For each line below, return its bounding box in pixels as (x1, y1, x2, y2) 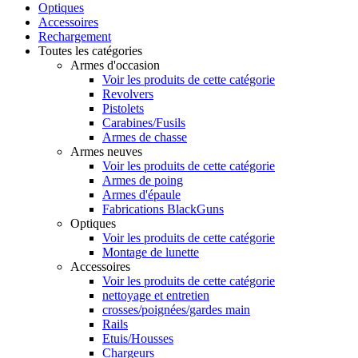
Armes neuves (70, 144, 142, 158)
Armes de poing (102, 173, 183, 187)
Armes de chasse (102, 129, 187, 144)
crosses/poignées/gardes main (102, 302, 250, 316)
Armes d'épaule (102, 187, 181, 201)
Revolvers (102, 86, 153, 101)
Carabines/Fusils (102, 115, 185, 129)
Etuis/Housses (102, 331, 173, 345)
